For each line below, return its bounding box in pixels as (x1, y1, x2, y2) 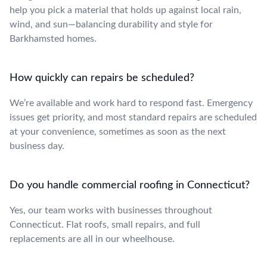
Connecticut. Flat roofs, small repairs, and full (10, 219, 200, 229)
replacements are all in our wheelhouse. (10, 234, 175, 244)
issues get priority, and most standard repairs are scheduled (10, 112, 257, 122)
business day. (10, 141, 64, 151)
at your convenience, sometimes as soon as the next (10, 126, 226, 136)
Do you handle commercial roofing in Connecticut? (10, 179, 250, 191)
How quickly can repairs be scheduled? (10, 72, 194, 83)
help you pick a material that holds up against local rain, (10, 5, 241, 15)
